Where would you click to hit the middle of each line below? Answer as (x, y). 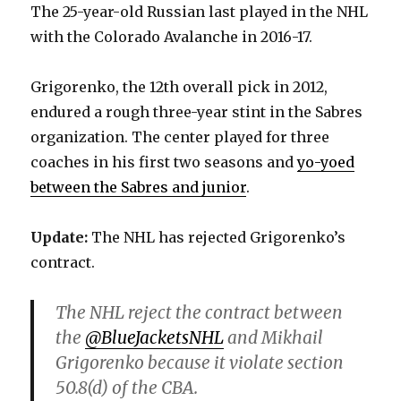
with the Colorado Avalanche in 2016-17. (172, 37)
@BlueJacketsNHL (155, 338)
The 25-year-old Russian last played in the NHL (200, 12)
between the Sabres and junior (139, 188)
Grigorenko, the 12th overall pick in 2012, (179, 87)
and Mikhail (274, 338)
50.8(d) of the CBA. (127, 388)
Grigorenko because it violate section (200, 363)
